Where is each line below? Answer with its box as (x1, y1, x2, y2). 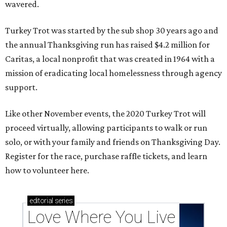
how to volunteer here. (5, 165, 89, 176)
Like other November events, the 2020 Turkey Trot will (5, 108, 206, 119)
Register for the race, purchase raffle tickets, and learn (5, 151, 207, 162)
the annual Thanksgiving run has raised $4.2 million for (5, 40, 210, 50)
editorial (29, 197, 53, 205)
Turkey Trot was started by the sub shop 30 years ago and (5, 25, 218, 36)
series (53, 197, 73, 205)
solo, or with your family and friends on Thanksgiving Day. (5, 137, 220, 147)
